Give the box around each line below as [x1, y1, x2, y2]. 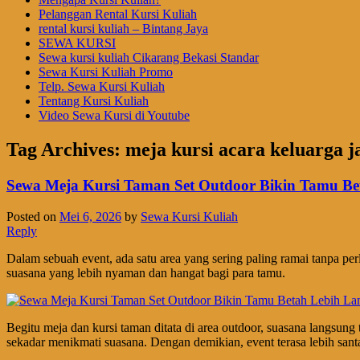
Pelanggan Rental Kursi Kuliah [39, 7, 197, 22]
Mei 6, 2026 [59, 209, 121, 223]
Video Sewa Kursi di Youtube [39, 108, 190, 123]
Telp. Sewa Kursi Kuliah [39, 80, 165, 94]
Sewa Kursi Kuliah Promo [39, 65, 173, 80]
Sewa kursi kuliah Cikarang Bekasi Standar [39, 51, 259, 65]
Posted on [6, 209, 59, 223]
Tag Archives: [6, 139, 125, 161]
